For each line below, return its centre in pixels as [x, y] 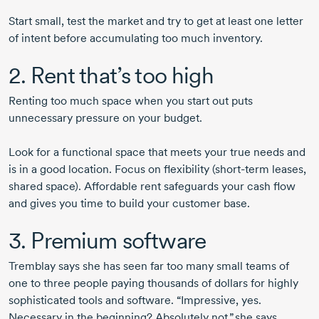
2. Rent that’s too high [111, 75]
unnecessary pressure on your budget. [105, 118]
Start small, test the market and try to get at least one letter [156, 21]
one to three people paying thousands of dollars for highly [153, 283]
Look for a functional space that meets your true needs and [157, 152]
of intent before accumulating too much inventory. [136, 38]
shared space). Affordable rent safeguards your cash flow [152, 187]
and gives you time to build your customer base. [129, 204]
